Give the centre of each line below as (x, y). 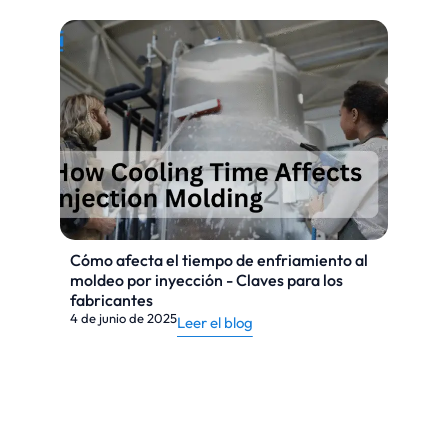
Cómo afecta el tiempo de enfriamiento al (219, 260)
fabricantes (111, 300)
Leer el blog (215, 322)
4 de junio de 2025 (123, 318)
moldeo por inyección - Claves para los (206, 280)
